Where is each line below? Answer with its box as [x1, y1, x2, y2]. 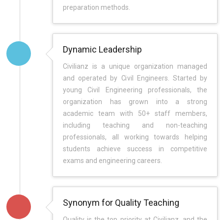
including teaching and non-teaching [63, 121, 207, 129]
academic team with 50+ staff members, [63, 110, 207, 117]
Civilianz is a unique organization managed [63, 62, 207, 70]
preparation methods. [63, 3, 130, 11]
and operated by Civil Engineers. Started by [63, 74, 207, 82]
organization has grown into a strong [63, 98, 207, 106]
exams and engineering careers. [63, 157, 162, 165]
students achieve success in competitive [63, 145, 207, 153]
